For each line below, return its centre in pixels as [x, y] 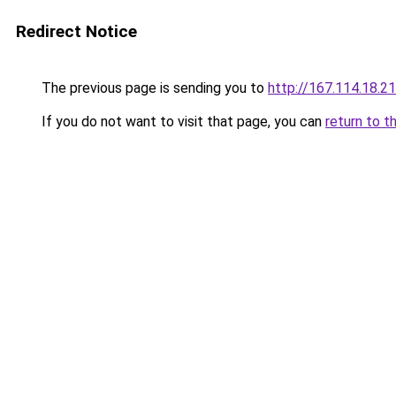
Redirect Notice [76, 31]
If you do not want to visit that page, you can [182, 122]
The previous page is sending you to [153, 88]
